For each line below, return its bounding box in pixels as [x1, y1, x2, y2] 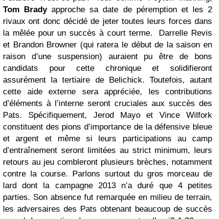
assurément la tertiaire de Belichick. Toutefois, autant [3, 75, 212, 85]
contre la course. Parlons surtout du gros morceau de [3, 169, 212, 178]
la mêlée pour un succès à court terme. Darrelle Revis [3, 28, 212, 38]
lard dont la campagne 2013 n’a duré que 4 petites [3, 180, 212, 190]
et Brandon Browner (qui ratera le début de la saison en [3, 40, 212, 49]
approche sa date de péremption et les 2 [47, 4, 213, 14]
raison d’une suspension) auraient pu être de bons [3, 51, 212, 61]
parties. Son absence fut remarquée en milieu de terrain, [3, 192, 212, 202]
